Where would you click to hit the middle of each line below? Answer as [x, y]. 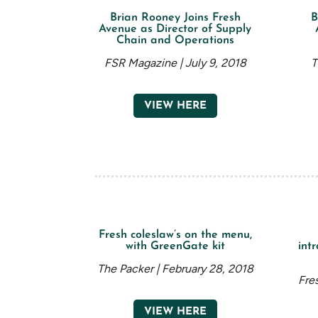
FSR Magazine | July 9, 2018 [175, 63]
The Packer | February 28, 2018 [175, 269]
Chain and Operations [175, 41]
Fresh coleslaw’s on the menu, [175, 235]
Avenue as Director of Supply [175, 29]
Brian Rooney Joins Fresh [175, 18]
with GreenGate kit [175, 247]
